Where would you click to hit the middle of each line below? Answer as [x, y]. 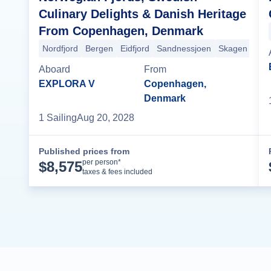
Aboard [54, 69]
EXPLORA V [67, 83]
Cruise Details [205, 160]
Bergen [99, 48]
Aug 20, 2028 [106, 117]
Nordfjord [60, 48]
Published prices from [84, 151]
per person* [102, 162]
